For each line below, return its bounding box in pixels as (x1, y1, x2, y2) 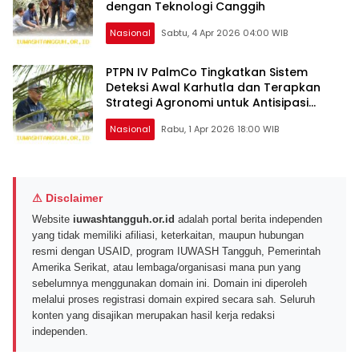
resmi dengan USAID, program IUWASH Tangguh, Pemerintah (32, 244, 321, 257)
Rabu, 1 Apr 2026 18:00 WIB (237, 123, 279, 136)
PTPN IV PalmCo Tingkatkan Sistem (106, 64, 308, 81)
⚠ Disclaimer (32, 191, 103, 204)
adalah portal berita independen (175, 212, 322, 225)
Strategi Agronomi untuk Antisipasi (106, 95, 309, 111)
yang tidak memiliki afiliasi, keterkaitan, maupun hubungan (32, 228, 304, 241)
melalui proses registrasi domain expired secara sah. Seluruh (32, 292, 315, 305)
